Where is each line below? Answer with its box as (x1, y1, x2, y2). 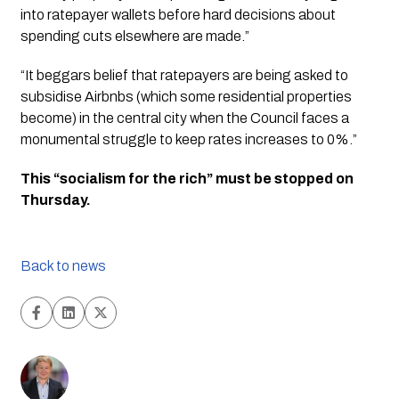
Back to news (20, 258, 106, 274)
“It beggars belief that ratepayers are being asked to (20, 68, 348, 84)
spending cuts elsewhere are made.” (20, 28, 249, 45)
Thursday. (20, 192, 91, 208)
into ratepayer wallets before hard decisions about (20, 7, 336, 23)
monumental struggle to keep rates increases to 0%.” (20, 132, 357, 148)
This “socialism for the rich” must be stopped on (20, 171, 354, 187)
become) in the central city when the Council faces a (20, 110, 349, 126)
